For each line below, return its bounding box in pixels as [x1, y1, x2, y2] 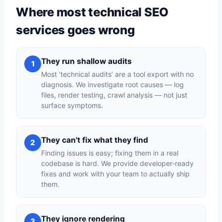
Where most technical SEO [16, 5, 169, 19]
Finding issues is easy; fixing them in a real [41, 149, 178, 157]
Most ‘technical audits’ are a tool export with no [41, 70, 194, 78]
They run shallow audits [41, 56, 132, 66]
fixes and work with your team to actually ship [41, 169, 190, 178]
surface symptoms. [41, 101, 103, 110]
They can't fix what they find [41, 135, 148, 145]
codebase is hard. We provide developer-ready [41, 159, 194, 167]
